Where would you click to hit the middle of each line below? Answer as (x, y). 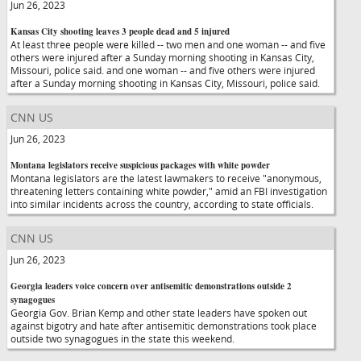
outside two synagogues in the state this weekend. (122, 338)
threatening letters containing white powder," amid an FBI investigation (169, 191)
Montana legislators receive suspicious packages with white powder (140, 165)
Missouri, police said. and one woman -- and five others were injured (163, 70)
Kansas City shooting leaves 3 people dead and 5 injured (120, 31)
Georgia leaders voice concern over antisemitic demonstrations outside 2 (151, 286)
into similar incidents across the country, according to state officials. (162, 204)
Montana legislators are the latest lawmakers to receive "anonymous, (166, 178)
